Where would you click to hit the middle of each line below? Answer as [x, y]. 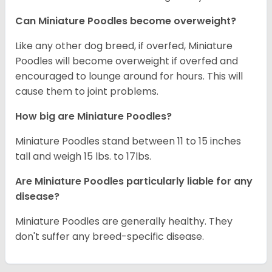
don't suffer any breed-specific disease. [111, 237]
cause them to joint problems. [87, 92]
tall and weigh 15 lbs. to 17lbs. [83, 157]
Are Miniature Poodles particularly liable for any [134, 182]
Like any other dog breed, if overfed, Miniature [124, 46]
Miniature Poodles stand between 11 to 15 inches [128, 141]
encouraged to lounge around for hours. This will [129, 76]
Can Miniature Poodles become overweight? [126, 21]
